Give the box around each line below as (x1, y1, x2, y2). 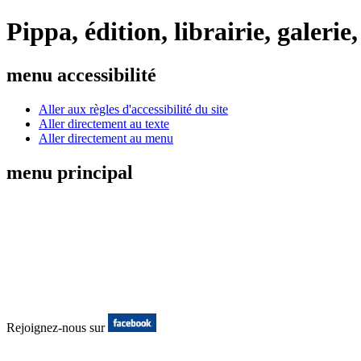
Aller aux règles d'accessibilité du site (39, 102, 228, 116)
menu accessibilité (6, 64, 156, 85)
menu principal (6, 161, 133, 183)
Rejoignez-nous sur (6, 320, 108, 334)
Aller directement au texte (39, 116, 169, 131)
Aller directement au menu (39, 131, 173, 145)
